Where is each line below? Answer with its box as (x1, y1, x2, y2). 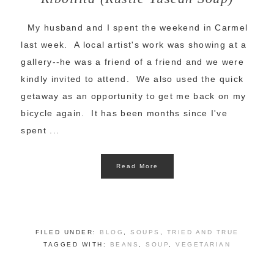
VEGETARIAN (176, 241, 231, 248)
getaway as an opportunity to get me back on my (21, 91, 246, 102)
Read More (116, 163, 158, 170)
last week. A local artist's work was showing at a (21, 40, 247, 50)
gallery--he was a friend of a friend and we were (21, 57, 244, 67)
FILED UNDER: (35, 229, 100, 236)
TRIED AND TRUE (166, 229, 239, 236)
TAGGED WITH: (43, 241, 110, 248)
